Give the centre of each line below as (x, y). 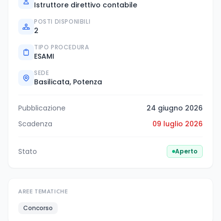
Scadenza (35, 124)
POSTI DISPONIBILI (62, 21)
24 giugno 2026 (175, 108)
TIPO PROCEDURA (62, 47)
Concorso (38, 208)
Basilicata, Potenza (68, 82)
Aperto (186, 151)
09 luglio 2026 (178, 124)
